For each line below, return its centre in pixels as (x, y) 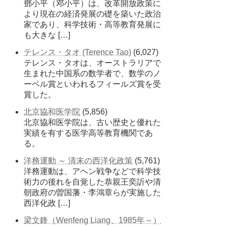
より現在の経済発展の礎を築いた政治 (93, 14)
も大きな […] (47, 35)
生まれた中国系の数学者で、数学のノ (93, 74)
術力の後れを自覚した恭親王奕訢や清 (93, 182)
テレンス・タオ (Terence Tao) (78, 52)
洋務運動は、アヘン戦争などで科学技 (93, 171)
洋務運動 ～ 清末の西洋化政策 (78, 160)
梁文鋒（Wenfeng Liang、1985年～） (93, 220)
